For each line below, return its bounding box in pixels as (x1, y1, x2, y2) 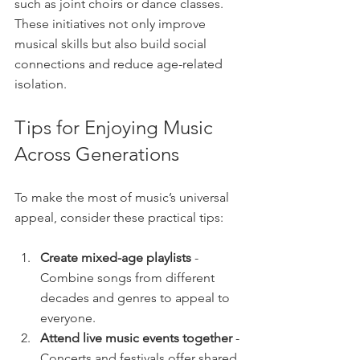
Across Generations (14, 142, 179, 166)
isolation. (14, 76, 67, 92)
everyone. (40, 310, 96, 326)
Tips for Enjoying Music (14, 116, 218, 140)
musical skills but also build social (14, 36, 210, 52)
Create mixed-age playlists (40, 250, 191, 266)
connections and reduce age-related (14, 56, 226, 72)
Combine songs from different (40, 270, 218, 286)
